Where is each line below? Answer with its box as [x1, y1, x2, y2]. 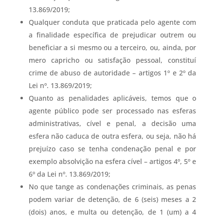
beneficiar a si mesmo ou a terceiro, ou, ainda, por [28, 43, 197, 53]
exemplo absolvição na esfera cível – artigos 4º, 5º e [28, 157, 197, 166]
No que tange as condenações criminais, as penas [28, 182, 197, 192]
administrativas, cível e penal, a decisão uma [28, 119, 197, 128]
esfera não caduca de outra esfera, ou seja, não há [28, 131, 197, 141]
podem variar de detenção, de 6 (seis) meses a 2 [28, 195, 197, 204]
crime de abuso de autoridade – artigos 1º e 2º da [28, 68, 197, 78]
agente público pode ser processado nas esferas [28, 106, 197, 116]
